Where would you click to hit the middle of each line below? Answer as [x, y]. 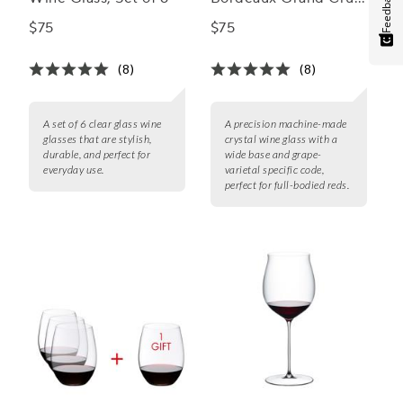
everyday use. [74, 170]
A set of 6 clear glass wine [103, 124]
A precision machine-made [286, 124]
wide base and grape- [273, 155]
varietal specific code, [274, 170]
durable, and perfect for [97, 155]
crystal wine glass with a [281, 139]
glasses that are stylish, [98, 139]
